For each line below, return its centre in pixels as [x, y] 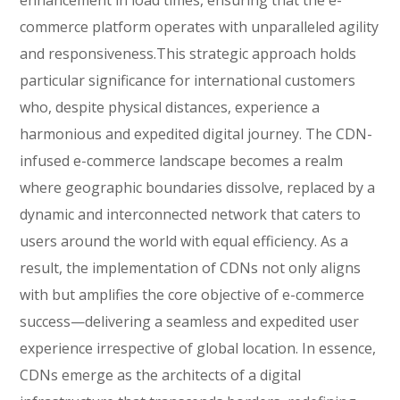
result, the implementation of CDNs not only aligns [191, 268]
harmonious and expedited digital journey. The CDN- [196, 134]
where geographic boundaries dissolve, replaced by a [198, 187]
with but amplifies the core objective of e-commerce [192, 295]
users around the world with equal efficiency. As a [184, 241]
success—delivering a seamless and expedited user [190, 321]
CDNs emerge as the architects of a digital [161, 375]
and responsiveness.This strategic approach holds [188, 54]
